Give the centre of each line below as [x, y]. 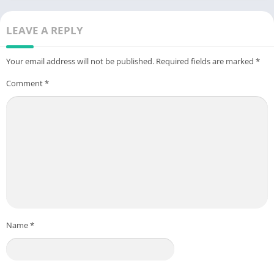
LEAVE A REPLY [45, 31]
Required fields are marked [206, 61]
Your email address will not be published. [80, 61]
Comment [25, 83]
